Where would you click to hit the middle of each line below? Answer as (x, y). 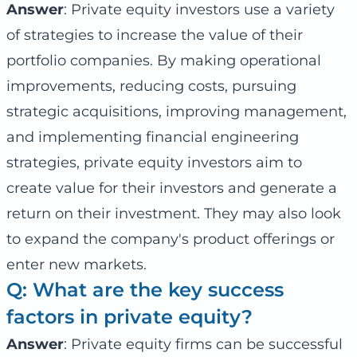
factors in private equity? (129, 316)
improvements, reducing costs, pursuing (151, 86)
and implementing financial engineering (153, 137)
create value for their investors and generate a (172, 188)
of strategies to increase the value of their (155, 35)
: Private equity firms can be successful (203, 344)
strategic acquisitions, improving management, (177, 111)
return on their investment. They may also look (174, 213)
